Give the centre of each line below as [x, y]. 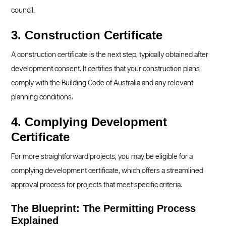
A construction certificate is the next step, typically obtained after [110, 55]
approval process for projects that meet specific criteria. [97, 185]
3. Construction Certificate [87, 35]
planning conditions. [42, 97]
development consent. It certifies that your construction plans [106, 69]
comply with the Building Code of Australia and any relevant [102, 83]
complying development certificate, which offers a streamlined [107, 171]
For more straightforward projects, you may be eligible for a [102, 157]
